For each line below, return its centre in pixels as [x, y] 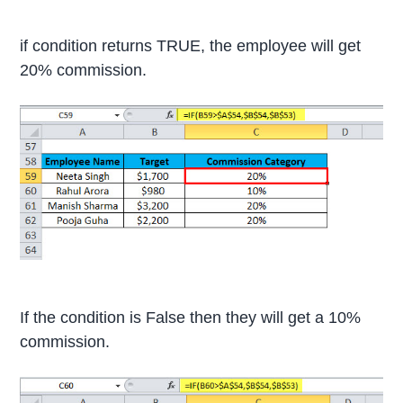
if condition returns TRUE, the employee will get [191, 45]
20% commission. [84, 70]
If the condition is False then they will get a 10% [191, 318]
